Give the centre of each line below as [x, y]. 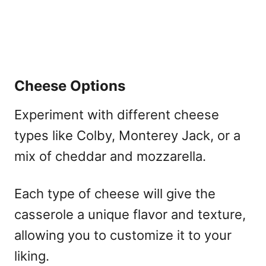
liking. [32, 256]
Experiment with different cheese [117, 114]
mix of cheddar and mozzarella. [110, 156]
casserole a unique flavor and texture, [130, 214]
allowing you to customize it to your [123, 235]
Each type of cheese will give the [115, 193]
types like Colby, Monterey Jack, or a [127, 135]
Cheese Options [70, 85]
